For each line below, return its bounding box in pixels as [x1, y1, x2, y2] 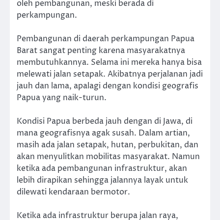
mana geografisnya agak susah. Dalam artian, [17, 127, 190, 138]
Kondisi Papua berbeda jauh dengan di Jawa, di [17, 115, 192, 127]
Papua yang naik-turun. [17, 92, 107, 103]
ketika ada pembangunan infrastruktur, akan [17, 163, 187, 174]
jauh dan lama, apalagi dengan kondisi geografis [17, 80, 198, 91]
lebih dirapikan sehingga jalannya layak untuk [17, 174, 188, 186]
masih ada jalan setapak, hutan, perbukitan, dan [17, 139, 198, 150]
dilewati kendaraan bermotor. [17, 186, 130, 197]
